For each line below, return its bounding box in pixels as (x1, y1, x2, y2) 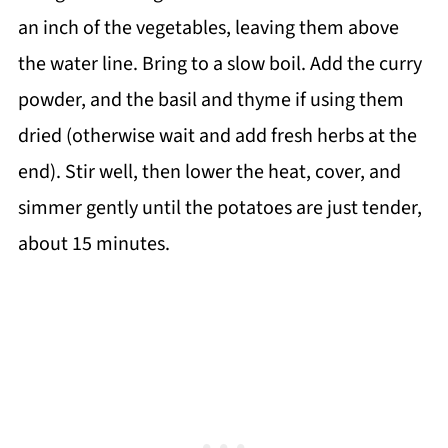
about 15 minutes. (17, 230, 170, 259)
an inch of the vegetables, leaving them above (17, 14, 399, 43)
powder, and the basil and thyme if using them (17, 86, 404, 115)
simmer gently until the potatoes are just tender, (17, 194, 422, 223)
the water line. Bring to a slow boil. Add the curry (17, 50, 422, 79)
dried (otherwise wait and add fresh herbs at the (17, 122, 417, 151)
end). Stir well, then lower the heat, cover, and (17, 158, 401, 187)
